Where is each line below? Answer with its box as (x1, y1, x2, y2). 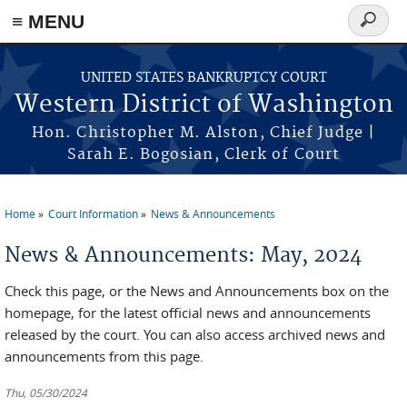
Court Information (48, 206, 138, 221)
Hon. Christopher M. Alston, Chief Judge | (31, 124, 376, 142)
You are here (5, 217, 106, 238)
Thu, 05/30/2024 (5, 385, 87, 400)
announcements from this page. (5, 347, 203, 365)
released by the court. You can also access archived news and (5, 325, 385, 343)
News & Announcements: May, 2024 (5, 243, 362, 268)
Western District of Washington (14, 90, 393, 120)
